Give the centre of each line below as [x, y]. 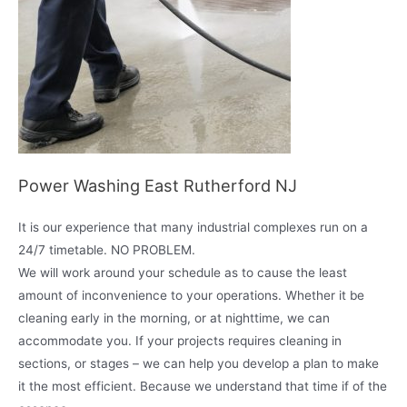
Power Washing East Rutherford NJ [158, 185]
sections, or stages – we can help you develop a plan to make [199, 363]
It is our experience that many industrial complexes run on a [193, 227]
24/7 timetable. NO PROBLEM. [107, 250]
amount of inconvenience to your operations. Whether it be [191, 295]
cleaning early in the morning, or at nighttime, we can [174, 318]
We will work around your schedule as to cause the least [183, 273]
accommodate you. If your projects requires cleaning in [180, 341]
